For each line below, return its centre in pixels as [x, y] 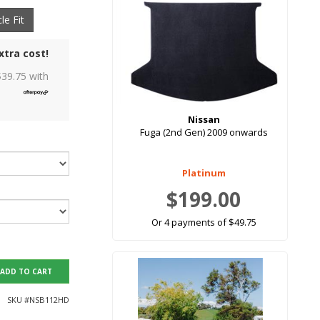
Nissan [204, 120]
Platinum [204, 173]
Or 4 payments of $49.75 [204, 222]
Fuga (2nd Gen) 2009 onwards [204, 132]
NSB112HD [49, 300]
